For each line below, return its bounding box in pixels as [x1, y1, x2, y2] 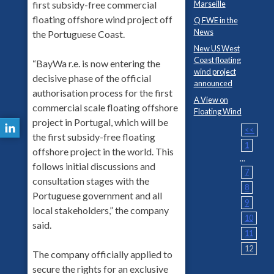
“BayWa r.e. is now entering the [32, 57, 160, 69]
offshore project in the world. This [32, 145, 174, 157]
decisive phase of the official [32, 72, 151, 84]
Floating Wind [193, 106, 242, 116]
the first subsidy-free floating [32, 130, 155, 143]
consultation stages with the [32, 174, 149, 187]
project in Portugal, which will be [32, 116, 168, 128]
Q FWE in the [193, 15, 238, 25]
